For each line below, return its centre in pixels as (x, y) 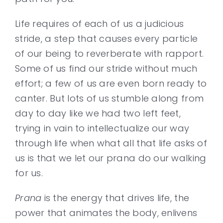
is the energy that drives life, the (115, 198)
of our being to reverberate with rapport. (110, 54)
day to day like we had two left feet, (98, 113)
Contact (32, 31)
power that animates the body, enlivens (106, 213)
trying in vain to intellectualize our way (102, 128)
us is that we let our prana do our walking (111, 158)
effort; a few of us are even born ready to (111, 83)
